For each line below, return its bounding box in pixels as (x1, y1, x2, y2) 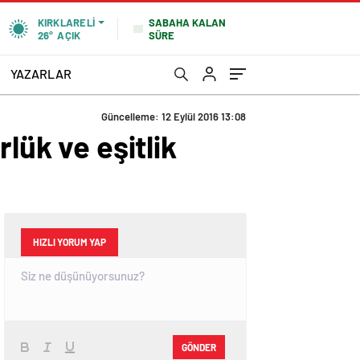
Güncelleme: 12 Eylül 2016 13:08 (101, 110, 246, 123)
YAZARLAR (10, 65, 72, 81)
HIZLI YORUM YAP (33, 236, 106, 247)
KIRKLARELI (37, 16, 95, 29)
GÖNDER (182, 341, 216, 353)
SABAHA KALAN (149, 15, 226, 29)
